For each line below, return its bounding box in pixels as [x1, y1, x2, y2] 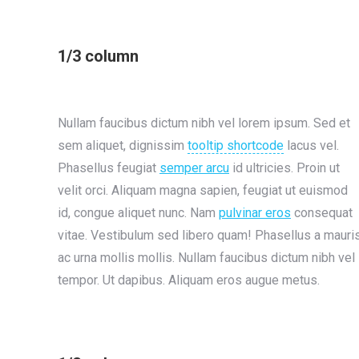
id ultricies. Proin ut [229, 160, 340, 175]
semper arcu [159, 160, 229, 175]
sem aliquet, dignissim [58, 138, 188, 153]
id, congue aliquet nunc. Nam [58, 205, 219, 220]
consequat [291, 205, 353, 220]
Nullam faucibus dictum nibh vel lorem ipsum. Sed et [58, 115, 350, 131]
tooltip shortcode [188, 138, 284, 153]
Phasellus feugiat [58, 160, 159, 175]
